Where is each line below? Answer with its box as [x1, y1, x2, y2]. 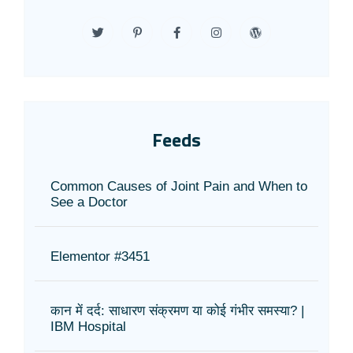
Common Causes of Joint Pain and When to [50, 178, 307, 194]
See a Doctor [50, 194, 128, 210]
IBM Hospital [50, 318, 126, 334]
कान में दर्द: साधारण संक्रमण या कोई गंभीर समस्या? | [50, 303, 304, 318]
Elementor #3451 [50, 248, 150, 264]
